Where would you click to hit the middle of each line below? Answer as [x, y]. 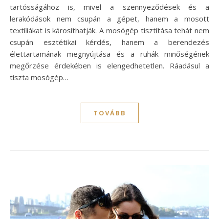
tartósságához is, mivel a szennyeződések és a [109, 7]
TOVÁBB [109, 113]
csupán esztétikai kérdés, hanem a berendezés [109, 42]
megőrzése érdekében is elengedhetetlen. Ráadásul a [109, 66]
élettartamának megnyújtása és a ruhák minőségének [109, 54]
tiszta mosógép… [39, 77]
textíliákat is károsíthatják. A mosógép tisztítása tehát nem [109, 31]
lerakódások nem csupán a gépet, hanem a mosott [109, 19]
